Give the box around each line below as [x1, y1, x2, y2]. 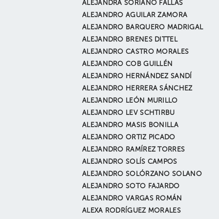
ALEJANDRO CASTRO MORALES [82, 48, 189, 55]
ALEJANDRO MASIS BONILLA [82, 122, 178, 129]
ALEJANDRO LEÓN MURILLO [82, 97, 178, 104]
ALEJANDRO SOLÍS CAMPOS [82, 158, 177, 165]
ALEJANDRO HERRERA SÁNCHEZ [82, 85, 193, 92]
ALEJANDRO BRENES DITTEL [82, 36, 177, 43]
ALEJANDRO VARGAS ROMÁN [82, 195, 182, 202]
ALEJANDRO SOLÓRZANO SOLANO [82, 171, 202, 177]
